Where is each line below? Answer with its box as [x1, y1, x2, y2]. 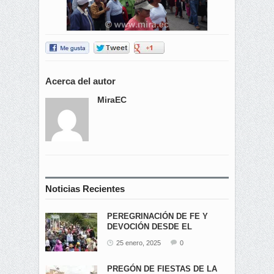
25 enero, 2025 [116, 239, 161, 246]
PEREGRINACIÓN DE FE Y [107, 211, 208, 221]
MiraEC [97, 94, 127, 105]
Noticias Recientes [45, 183, 125, 194]
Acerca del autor [45, 75, 116, 86]
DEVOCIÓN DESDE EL [107, 221, 192, 231]
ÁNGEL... [107, 232, 142, 242]
